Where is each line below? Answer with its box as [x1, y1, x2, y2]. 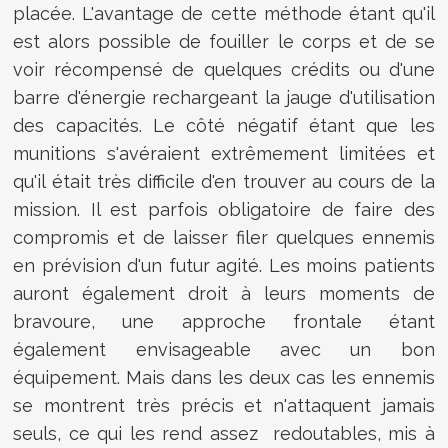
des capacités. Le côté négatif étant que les [13, 114, 435, 136]
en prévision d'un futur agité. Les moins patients [13, 254, 435, 276]
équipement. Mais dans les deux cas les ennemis [13, 366, 435, 388]
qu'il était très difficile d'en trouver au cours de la [13, 170, 435, 192]
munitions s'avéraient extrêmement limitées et [13, 142, 435, 164]
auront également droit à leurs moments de [13, 282, 435, 304]
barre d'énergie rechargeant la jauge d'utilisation [13, 86, 435, 108]
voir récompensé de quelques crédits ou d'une [13, 58, 435, 80]
